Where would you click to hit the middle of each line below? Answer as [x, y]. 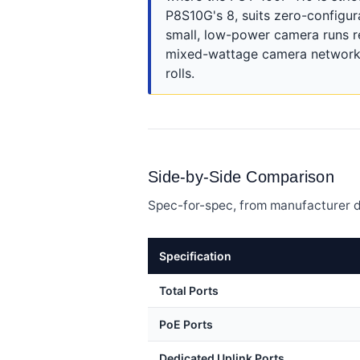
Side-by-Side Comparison [241, 177]
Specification [195, 256]
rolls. [180, 73]
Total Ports [189, 290]
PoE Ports [186, 324]
